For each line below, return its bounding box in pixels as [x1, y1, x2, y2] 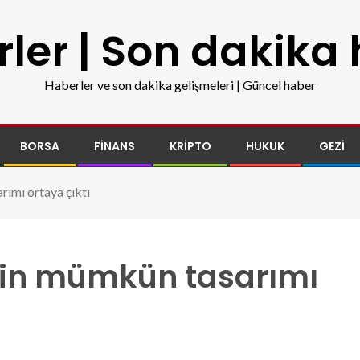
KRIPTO [170, 138, 211, 154]
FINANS [94, 138, 135, 154]
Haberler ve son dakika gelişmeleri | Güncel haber [44, 77, 316, 92]
